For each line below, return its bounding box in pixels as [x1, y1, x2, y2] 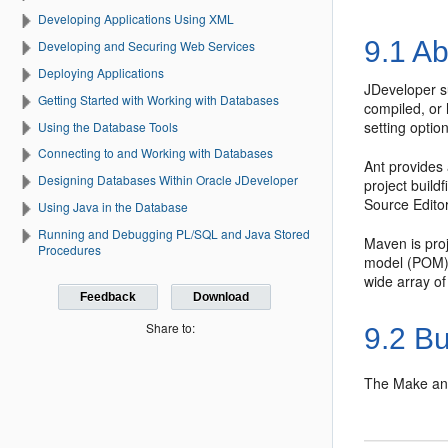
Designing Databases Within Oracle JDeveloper [38, 171, 298, 189]
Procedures [38, 240, 101, 258]
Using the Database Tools [38, 117, 178, 135]
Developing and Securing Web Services [38, 37, 255, 55]
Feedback [80, 289, 137, 304]
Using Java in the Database [38, 198, 188, 216]
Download [192, 289, 249, 304]
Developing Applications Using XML [38, 10, 234, 28]
